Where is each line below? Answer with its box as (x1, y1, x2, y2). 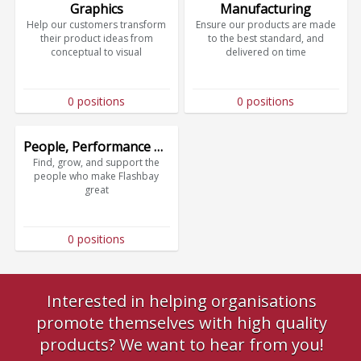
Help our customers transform (27, 17, 167, 31)
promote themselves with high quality (35, 311, 327, 334)
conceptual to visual (51, 44, 143, 59)
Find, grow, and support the (33, 156, 160, 170)
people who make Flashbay (34, 169, 160, 184)
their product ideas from (39, 31, 153, 45)
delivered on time (225, 44, 306, 59)
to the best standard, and (207, 31, 324, 45)
